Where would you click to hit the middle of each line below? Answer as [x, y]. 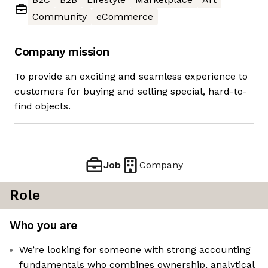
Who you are [43, 226]
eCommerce [125, 17]
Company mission [62, 52]
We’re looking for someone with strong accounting [135, 250]
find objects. [42, 106]
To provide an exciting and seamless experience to [131, 77]
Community [60, 17]
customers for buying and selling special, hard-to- [131, 92]
